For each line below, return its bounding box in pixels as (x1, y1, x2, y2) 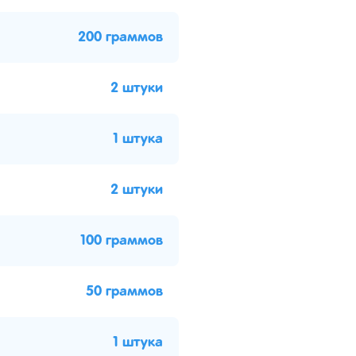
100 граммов (80, 234, 163, 248)
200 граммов (78, 30, 163, 44)
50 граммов (86, 284, 163, 299)
